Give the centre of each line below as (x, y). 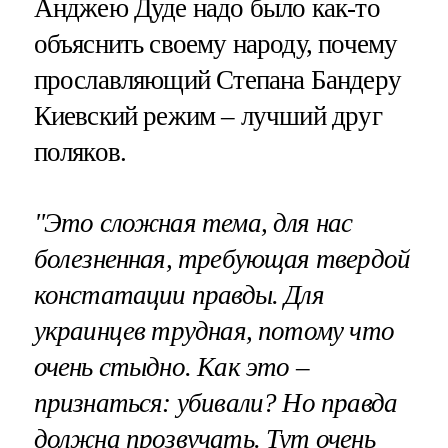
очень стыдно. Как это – (171, 366)
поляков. (80, 151)
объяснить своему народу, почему (215, 43)
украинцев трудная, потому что (213, 330)
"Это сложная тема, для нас (193, 222)
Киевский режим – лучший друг (207, 115)
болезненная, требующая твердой (222, 258)
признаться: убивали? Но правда (215, 402)
